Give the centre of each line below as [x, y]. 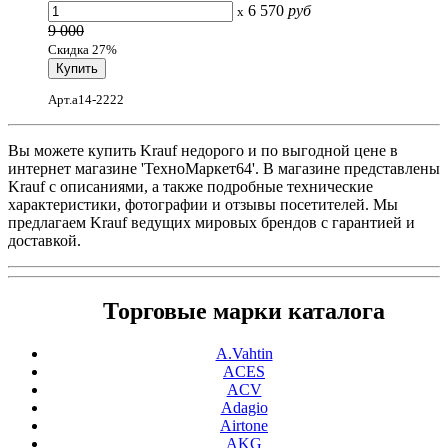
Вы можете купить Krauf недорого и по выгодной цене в [203, 151]
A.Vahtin [244, 354]
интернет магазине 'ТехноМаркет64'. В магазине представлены [224, 169]
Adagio [244, 408]
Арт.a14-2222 [86, 100]
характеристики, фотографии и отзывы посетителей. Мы [203, 205]
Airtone [244, 426]
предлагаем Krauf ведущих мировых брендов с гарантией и [211, 223]
